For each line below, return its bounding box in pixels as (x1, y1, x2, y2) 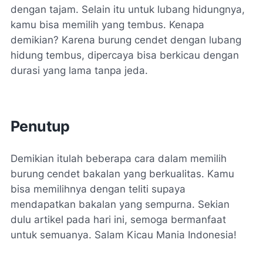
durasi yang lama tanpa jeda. (11, 65, 148, 77)
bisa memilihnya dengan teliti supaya (11, 183, 186, 195)
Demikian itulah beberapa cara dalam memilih (11, 153, 227, 165)
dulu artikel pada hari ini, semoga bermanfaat (11, 214, 226, 226)
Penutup (11, 117, 70, 136)
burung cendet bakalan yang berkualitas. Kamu (11, 168, 234, 180)
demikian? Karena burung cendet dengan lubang (11, 34, 241, 46)
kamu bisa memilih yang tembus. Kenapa (11, 19, 204, 31)
